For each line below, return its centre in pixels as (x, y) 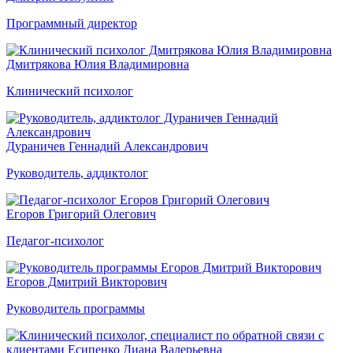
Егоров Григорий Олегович (81, 214)
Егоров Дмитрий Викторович (87, 281)
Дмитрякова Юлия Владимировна (98, 64)
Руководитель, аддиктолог (77, 173)
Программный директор (72, 23)
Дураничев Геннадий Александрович (107, 146)
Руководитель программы (76, 308)
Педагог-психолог (55, 240)
